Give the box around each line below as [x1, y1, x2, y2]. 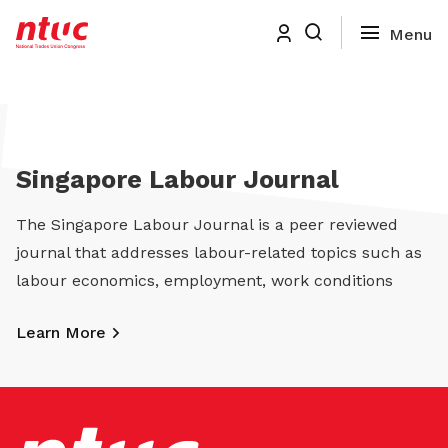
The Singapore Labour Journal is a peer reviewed [16, 215, 398, 234]
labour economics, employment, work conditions [16, 271, 393, 290]
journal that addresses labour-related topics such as [16, 243, 422, 262]
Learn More [16, 323, 106, 342]
